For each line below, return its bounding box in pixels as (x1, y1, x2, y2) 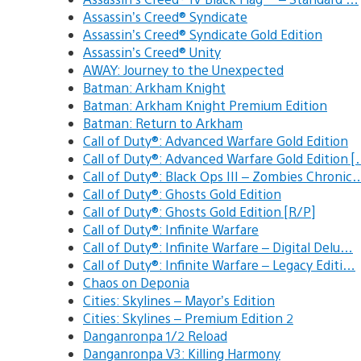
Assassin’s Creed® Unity (83, 43, 221, 60)
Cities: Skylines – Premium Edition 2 (83, 309, 293, 326)
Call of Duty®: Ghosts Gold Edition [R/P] (83, 202, 315, 220)
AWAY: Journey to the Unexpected (83, 60, 284, 78)
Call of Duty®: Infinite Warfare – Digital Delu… (83, 238, 353, 255)
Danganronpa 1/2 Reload (83, 326, 227, 344)
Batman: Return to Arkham (83, 114, 243, 131)
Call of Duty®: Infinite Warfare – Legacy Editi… (83, 255, 355, 273)
